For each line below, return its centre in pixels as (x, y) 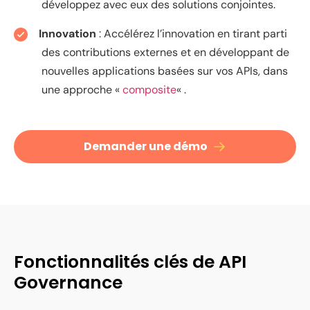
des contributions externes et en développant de (165, 52)
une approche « (82, 89)
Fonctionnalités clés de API (130, 262)
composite (149, 89)
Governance (68, 282)
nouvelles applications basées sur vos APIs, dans (165, 71)
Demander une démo (146, 146)
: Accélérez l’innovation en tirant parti (193, 33)
